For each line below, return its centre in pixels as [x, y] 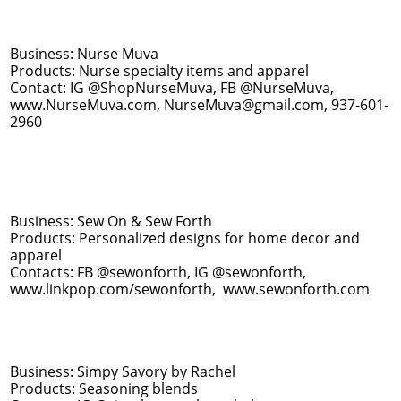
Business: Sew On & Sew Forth [111, 221]
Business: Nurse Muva [84, 54]
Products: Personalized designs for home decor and [185, 238]
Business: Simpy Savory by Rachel [123, 371]
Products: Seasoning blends [104, 388]
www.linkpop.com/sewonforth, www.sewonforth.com [190, 289]
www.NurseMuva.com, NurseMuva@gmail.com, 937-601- [199, 105]
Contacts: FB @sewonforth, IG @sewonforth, [158, 272]
